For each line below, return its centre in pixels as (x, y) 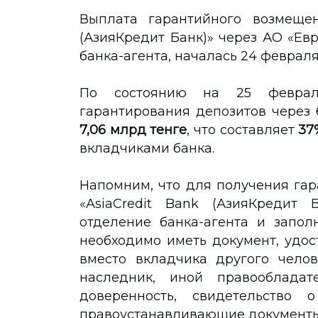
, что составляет (243, 130)
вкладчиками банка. (147, 148)
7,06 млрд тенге (133, 130)
